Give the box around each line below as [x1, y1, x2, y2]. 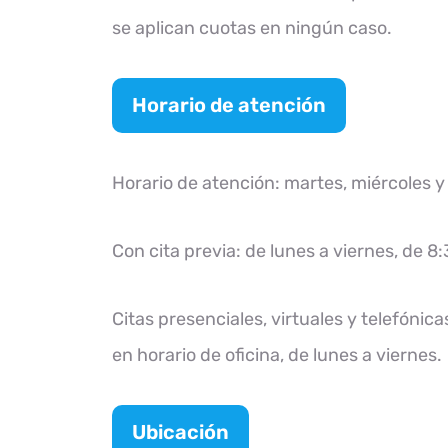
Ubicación [132, 420, 229, 444]
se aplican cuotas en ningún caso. [112, 17, 392, 39]
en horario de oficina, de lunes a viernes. [112, 344, 442, 366]
